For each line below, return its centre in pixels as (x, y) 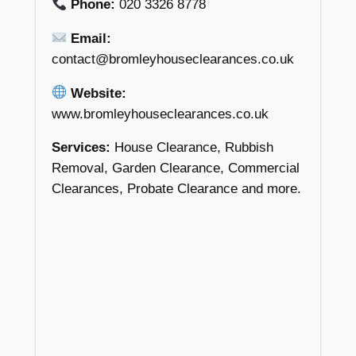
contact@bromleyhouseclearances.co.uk (172, 59)
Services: (81, 148)
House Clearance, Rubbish (192, 148)
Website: (96, 93)
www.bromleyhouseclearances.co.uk (160, 114)
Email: (89, 38)
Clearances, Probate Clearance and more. (176, 189)
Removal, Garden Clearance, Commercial (175, 168)
